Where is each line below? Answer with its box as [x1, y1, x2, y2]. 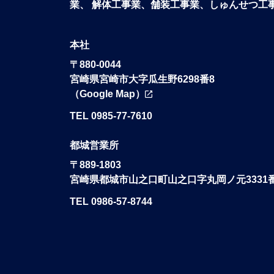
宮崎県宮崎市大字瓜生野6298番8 [70, 73, 215, 84]
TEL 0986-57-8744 [70, 196, 152, 207]
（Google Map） [70, 88, 145, 99]
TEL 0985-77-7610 [70, 110, 152, 121]
